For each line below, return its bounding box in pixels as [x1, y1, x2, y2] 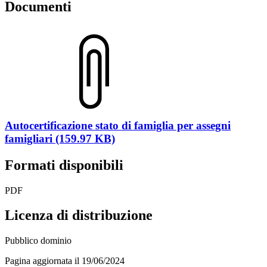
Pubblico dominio [5, 235, 72, 246]
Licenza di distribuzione [5, 207, 153, 223]
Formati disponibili [5, 157, 123, 173]
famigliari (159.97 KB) [5, 132, 115, 145]
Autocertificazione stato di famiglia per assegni [5, 119, 231, 132]
